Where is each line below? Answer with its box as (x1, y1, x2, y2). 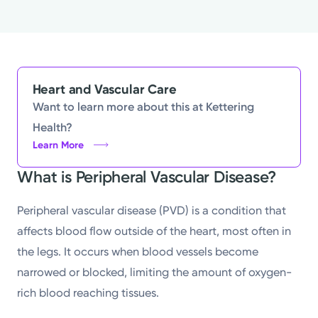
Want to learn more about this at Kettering (32, 99, 254, 114)
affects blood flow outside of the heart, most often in (17, 224, 292, 238)
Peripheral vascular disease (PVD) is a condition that (17, 203, 287, 217)
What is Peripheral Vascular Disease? (17, 168, 277, 187)
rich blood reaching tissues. (17, 285, 160, 300)
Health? (32, 120, 72, 134)
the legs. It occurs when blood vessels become (17, 244, 259, 258)
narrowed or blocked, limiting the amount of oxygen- (17, 265, 292, 279)
